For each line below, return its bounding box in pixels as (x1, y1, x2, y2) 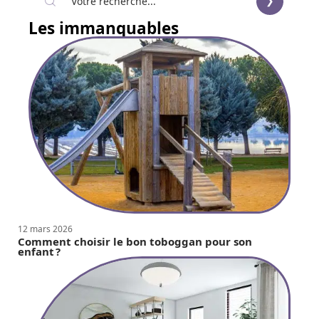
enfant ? (18, 244, 61, 258)
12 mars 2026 (18, 222, 73, 235)
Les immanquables (28, 16, 179, 39)
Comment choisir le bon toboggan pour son (18, 234, 252, 249)
